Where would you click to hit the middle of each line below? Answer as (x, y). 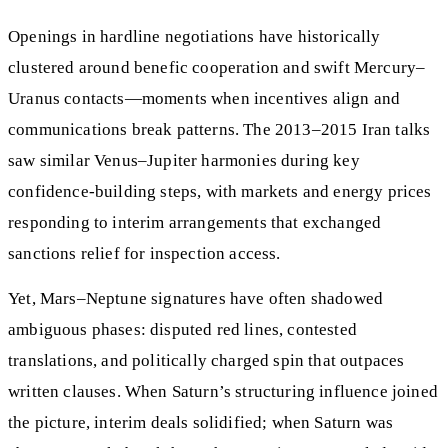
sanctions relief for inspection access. (144, 253)
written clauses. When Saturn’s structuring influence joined (223, 391)
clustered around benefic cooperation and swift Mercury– (217, 67)
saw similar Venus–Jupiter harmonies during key (184, 160)
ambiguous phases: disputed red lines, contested (182, 329)
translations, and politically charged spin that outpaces (206, 360)
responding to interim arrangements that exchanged (195, 222)
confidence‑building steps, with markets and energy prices (220, 191)
